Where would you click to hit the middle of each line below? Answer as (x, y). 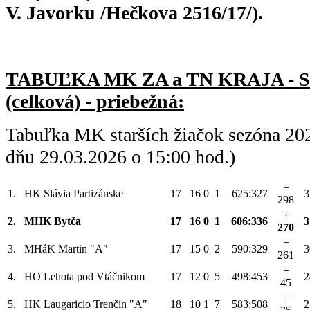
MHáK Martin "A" (66, 248)
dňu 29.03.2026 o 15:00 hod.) (120, 156)
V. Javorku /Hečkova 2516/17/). (134, 12)
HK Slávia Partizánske (74, 193)
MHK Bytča (53, 221)
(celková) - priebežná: (95, 101)
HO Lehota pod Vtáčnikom (84, 276)
